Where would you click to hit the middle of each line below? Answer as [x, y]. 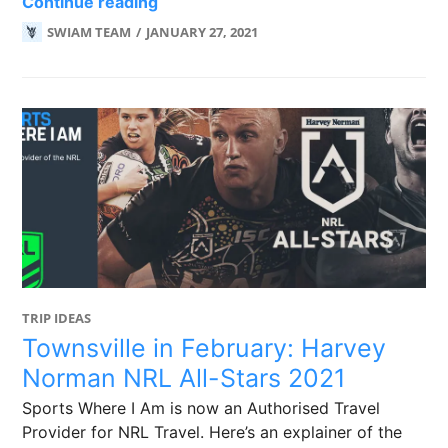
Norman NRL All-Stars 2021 [184, 378]
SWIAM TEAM [89, 32]
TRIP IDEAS [57, 318]
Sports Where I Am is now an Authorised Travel [201, 408]
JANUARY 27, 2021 [202, 32]
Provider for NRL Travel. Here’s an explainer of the [212, 432]
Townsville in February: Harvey [204, 348]
